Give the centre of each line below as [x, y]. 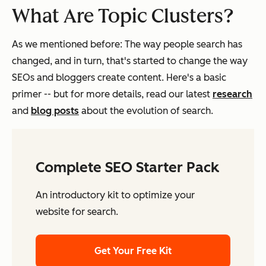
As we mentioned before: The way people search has [127, 45]
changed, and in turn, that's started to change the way [130, 61]
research [232, 94]
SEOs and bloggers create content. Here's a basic [119, 78]
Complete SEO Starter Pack [127, 167]
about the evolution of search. [146, 111]
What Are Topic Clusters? [123, 16]
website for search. [77, 212]
